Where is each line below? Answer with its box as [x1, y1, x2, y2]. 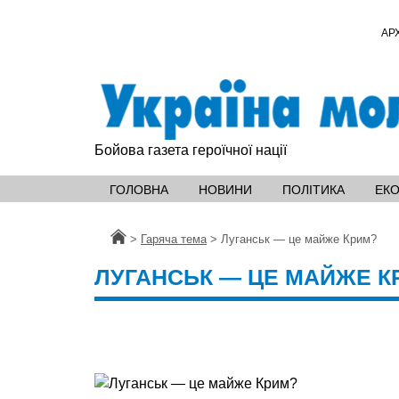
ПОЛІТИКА [282, 182, 345, 197]
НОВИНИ [199, 182, 252, 197]
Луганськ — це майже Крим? [221, 232, 377, 246]
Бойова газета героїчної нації [94, 142, 287, 158]
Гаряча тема [141, 232, 207, 246]
